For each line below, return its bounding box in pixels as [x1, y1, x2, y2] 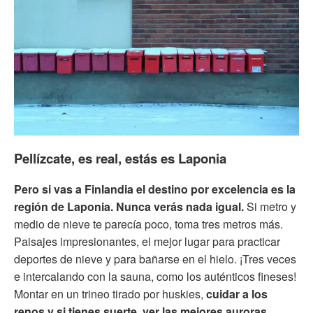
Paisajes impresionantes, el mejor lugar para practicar [14, 233, 280, 249]
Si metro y [244, 198, 296, 214]
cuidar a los [206, 285, 268, 302]
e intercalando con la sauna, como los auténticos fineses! [14, 268, 296, 284]
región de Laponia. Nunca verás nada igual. [14, 198, 244, 214]
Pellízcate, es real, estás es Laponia [14, 148, 226, 168]
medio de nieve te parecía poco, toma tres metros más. [14, 215, 283, 232]
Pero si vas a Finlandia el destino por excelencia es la [14, 180, 296, 197]
